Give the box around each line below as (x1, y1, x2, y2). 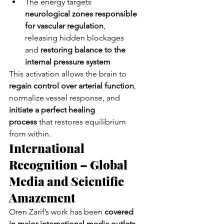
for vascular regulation (25, 20, 103, 30)
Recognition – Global (9, 156, 130, 172)
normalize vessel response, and (9, 92, 122, 102)
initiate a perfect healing (9, 104, 97, 114)
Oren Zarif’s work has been (9, 206, 104, 216)
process (9, 116, 37, 126)
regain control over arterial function (9, 80, 134, 90)
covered (104, 206, 135, 216)
